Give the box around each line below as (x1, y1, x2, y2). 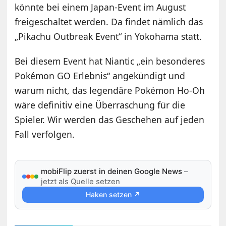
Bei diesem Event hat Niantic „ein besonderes (15, 55, 205, 68)
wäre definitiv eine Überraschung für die (15, 99, 186, 111)
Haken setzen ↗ (85, 190, 140, 199)
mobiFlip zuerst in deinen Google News (41, 166, 183, 177)
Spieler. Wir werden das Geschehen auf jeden (15, 114, 205, 126)
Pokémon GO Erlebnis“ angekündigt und (15, 70, 186, 82)
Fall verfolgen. (15, 128, 75, 141)
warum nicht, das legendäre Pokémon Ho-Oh (15, 84, 205, 97)
